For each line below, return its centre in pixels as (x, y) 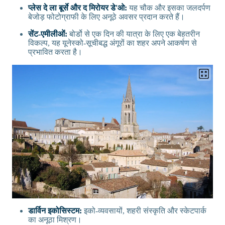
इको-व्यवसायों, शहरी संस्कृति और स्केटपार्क (145, 211)
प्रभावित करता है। (55, 52)
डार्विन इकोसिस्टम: (56, 211)
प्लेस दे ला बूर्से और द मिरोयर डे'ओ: (79, 8)
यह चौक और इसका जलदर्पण (170, 8)
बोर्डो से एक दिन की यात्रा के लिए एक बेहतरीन (134, 34)
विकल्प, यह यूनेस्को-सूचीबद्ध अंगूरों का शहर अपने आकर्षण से (113, 43)
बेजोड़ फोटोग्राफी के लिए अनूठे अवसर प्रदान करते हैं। (106, 17)
